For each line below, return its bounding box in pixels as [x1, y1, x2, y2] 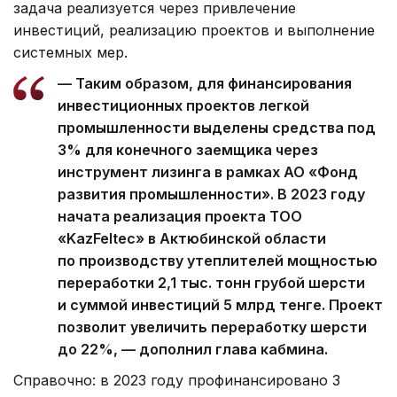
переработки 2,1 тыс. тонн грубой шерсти [58, 273, 365, 292]
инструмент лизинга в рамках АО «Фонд [58, 162, 358, 181]
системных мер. [13, 43, 128, 61]
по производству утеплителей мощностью [58, 251, 378, 269]
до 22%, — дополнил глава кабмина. [58, 339, 328, 358]
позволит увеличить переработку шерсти [58, 317, 367, 336]
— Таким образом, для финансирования [58, 74, 352, 92]
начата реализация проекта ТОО [58, 206, 302, 225]
